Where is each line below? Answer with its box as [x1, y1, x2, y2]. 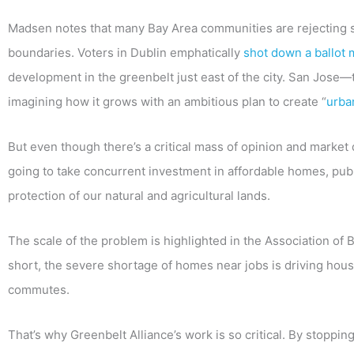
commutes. [8, 282, 70, 298]
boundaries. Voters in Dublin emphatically [8, 44, 243, 60]
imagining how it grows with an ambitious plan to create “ [8, 93, 326, 109]
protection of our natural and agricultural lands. [8, 187, 270, 203]
